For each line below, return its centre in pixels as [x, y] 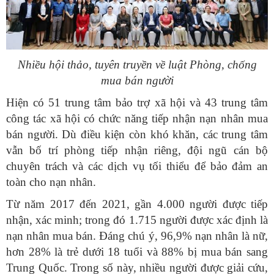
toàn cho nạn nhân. [51, 182]
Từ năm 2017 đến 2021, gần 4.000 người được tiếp [137, 204]
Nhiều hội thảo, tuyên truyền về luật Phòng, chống [137, 65]
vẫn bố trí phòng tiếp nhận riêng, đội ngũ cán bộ [137, 150]
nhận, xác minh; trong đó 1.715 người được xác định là [137, 220]
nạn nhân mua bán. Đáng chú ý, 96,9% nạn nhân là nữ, [137, 236]
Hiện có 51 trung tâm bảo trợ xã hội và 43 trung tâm [137, 103]
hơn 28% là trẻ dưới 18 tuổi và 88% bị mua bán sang [137, 252]
